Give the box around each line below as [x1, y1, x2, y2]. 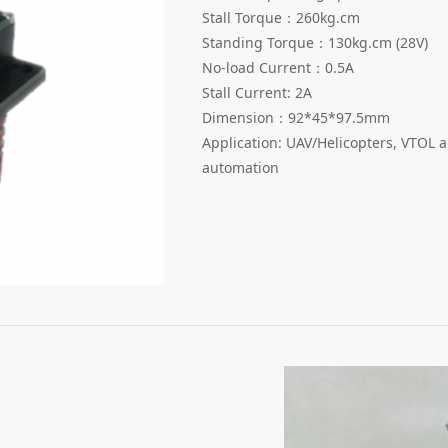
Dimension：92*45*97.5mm [202, 107, 390, 127]
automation [202, 157, 279, 177]
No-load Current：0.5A [202, 57, 354, 77]
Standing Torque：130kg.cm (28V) [202, 32, 428, 52]
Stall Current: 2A [202, 82, 312, 102]
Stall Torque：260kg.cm [202, 7, 360, 27]
